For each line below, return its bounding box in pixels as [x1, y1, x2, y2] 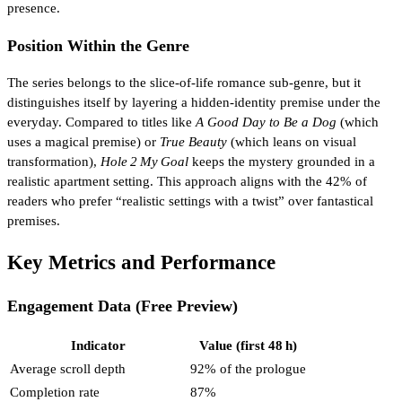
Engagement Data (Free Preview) [7, 296, 238, 315]
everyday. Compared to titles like [7, 115, 196, 130]
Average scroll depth [10, 362, 126, 377]
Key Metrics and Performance [7, 250, 275, 274]
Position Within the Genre [7, 36, 189, 55]
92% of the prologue [190, 362, 306, 377]
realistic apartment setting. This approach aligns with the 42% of [7, 174, 367, 189]
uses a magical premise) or [7, 135, 160, 150]
